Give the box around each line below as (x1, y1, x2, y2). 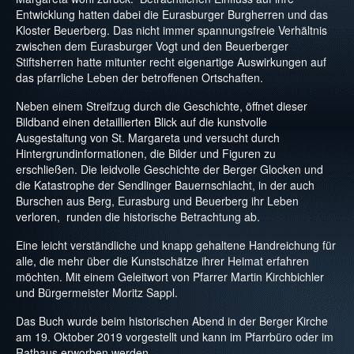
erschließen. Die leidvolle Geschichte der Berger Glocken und (16, 161, 323, 178)
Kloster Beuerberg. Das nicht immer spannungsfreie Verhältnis (16, 22, 327, 39)
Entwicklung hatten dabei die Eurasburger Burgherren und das (16, 6, 328, 23)
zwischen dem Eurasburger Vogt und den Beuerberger (16, 38, 288, 55)
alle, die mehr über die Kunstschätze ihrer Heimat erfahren (16, 253, 309, 269)
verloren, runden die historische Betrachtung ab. (16, 209, 260, 225)
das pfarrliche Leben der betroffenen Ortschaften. (16, 70, 263, 86)
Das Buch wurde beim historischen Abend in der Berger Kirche (16, 313, 328, 330)
